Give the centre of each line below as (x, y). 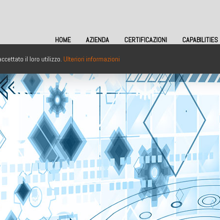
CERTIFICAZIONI (145, 40)
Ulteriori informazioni (92, 59)
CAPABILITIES (200, 40)
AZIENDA (97, 40)
